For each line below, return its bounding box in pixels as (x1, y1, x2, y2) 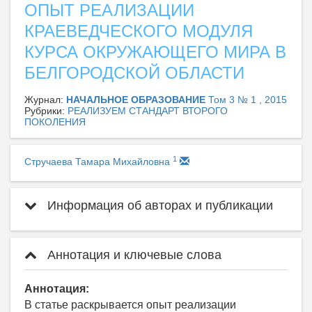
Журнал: (24, 94, 66, 105)
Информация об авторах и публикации (44, 198, 273, 212)
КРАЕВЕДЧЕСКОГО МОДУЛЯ (24, 22, 253, 40)
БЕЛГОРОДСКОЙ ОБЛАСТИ (24, 63, 244, 82)
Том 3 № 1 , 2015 (208, 94, 287, 105)
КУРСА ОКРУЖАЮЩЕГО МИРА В (24, 42, 286, 61)
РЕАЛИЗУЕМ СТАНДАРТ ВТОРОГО (68, 105, 228, 116)
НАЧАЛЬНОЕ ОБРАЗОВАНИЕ (66, 94, 208, 105)
